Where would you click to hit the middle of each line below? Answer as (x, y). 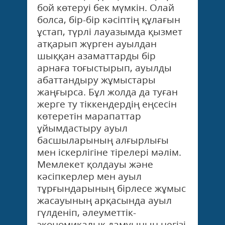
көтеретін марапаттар (89, 116)
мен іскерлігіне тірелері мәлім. (109, 152)
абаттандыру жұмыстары (96, 80)
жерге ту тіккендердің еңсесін (107, 104)
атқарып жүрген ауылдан (97, 43)
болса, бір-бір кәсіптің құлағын (109, 19)
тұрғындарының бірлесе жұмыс (111, 188)
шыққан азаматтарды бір (96, 55)
